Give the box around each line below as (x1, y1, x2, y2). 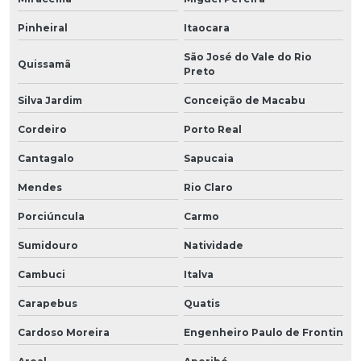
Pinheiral (18, 21, 68, 34)
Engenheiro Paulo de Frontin (183, 326, 343, 338)
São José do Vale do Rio (183, 50, 312, 63)
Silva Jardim (18, 93, 82, 106)
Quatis (183, 297, 220, 309)
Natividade (183, 239, 243, 251)
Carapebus (18, 297, 77, 309)
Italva (183, 268, 214, 280)
